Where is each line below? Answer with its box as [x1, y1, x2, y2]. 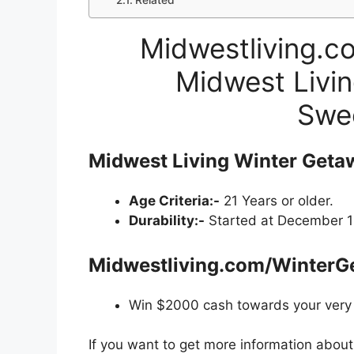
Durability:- [129, 213, 205, 229]
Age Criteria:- [129, 193, 220, 209]
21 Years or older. [220, 193, 333, 209]
